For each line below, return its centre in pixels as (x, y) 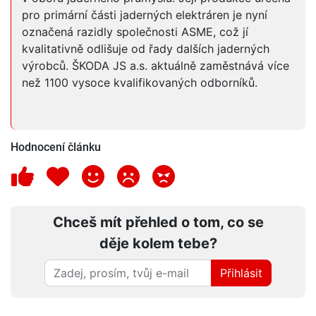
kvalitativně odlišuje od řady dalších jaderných (146, 49)
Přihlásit (241, 273)
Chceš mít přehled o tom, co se (158, 223)
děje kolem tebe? (158, 244)
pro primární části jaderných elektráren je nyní (145, 15)
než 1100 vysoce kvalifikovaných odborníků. (140, 83)
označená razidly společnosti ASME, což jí (135, 32)
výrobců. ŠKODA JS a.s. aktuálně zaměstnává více (156, 66)
